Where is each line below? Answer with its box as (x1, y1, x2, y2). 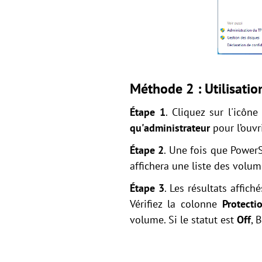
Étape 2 (130, 143, 164, 157)
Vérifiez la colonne (130, 197, 223, 211)
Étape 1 (130, 105, 166, 119)
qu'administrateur (130, 121, 213, 135)
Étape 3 (130, 181, 164, 195)
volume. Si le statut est (130, 213, 237, 227)
